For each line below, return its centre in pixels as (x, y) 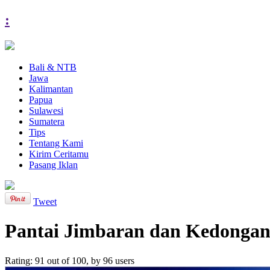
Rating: (20, 260)
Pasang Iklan (53, 165)
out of (58, 260)
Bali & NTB (53, 67)
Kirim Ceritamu (59, 154)
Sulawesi (46, 110)
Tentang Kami (56, 143)
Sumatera (47, 121)
